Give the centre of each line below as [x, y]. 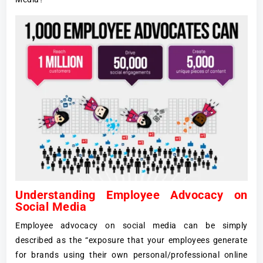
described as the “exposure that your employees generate [131, 240]
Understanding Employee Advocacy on [131, 195]
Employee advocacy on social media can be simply [131, 226]
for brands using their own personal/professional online [131, 255]
